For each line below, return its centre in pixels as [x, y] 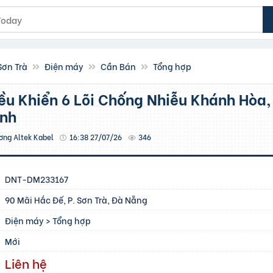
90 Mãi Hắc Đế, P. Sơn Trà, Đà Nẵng [76, 200]
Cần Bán [118, 66]
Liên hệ [26, 263]
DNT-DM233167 [37, 179]
